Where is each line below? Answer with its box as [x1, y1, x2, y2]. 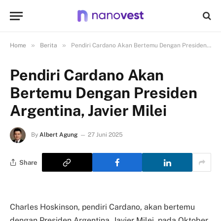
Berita [40, 42, 57, 49]
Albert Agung [39, 131, 77, 139]
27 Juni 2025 [88, 131, 123, 139]
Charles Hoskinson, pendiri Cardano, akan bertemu [10, 202, 195, 212]
